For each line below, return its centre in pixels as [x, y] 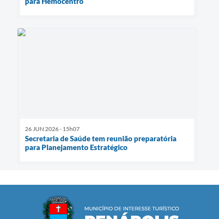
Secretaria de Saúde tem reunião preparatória [101, 138]
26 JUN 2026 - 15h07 [52, 129]
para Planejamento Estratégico [76, 147]
